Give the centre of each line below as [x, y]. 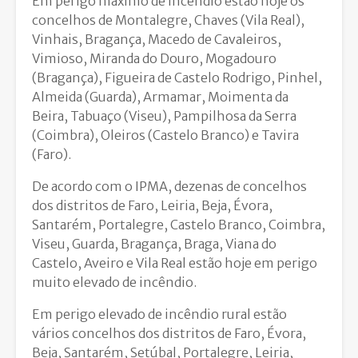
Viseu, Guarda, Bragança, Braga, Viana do [154, 244]
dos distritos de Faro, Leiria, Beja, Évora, [152, 206]
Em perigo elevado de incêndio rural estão [159, 314]
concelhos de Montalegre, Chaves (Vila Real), [168, 20]
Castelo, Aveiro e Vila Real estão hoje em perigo [175, 263]
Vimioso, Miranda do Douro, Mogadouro [154, 59]
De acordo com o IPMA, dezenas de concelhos [169, 187]
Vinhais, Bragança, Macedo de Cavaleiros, [157, 40]
